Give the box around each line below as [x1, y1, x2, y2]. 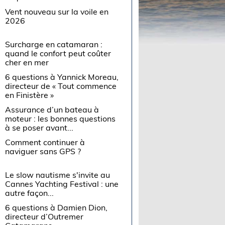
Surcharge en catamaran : [5, 39, 103, 49]
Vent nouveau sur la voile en [5, 7, 109, 17]
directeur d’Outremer [5, 211, 84, 221]
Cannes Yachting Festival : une [5, 179, 119, 189]
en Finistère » [5, 90, 54, 100]
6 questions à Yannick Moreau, [5, 72, 119, 82]
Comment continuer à [5, 137, 85, 147]
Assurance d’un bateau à [5, 104, 99, 115]
